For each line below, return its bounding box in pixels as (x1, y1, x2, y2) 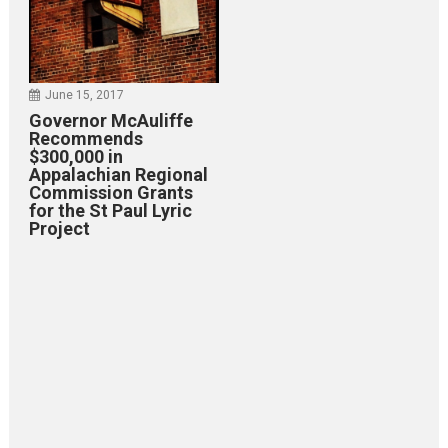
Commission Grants (29, 182, 194, 204)
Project (29, 218, 91, 240)
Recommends (29, 128, 144, 150)
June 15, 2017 (45, 88, 125, 103)
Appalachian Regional (29, 164, 209, 186)
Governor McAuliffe (29, 110, 194, 132)
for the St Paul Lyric (29, 200, 193, 222)
